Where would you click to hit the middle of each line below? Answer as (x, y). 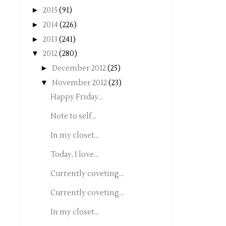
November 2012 (79, 83)
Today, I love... (74, 154)
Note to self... (73, 116)
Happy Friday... (76, 97)
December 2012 (79, 68)
